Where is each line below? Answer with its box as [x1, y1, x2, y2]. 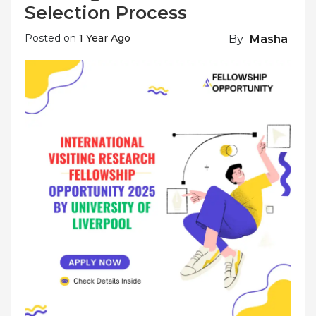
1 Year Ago [79, 31, 130, 44]
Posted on [25, 31, 79, 44]
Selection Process [25, 1, 187, 23]
